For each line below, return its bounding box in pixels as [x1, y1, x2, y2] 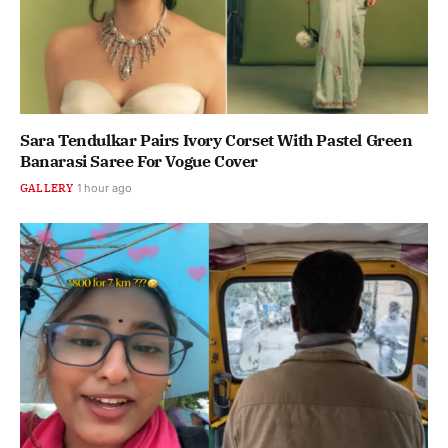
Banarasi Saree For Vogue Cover [20, 151, 259, 172]
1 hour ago [76, 181, 132, 196]
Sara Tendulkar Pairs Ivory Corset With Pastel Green [20, 130, 413, 151]
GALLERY [20, 181, 74, 196]
